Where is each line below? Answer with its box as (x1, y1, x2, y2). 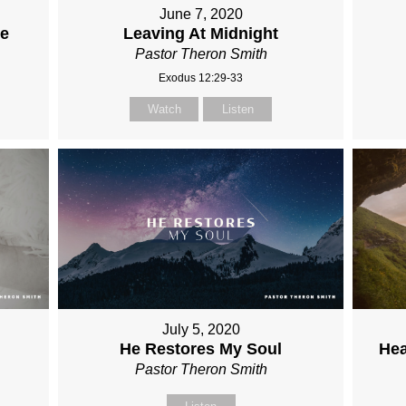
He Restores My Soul (120, 340, 283, 359)
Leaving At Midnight (123, 24, 279, 43)
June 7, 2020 (159, 5, 243, 22)
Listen (221, 101, 254, 116)
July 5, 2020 (161, 322, 240, 338)
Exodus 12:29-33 (159, 71, 244, 84)
